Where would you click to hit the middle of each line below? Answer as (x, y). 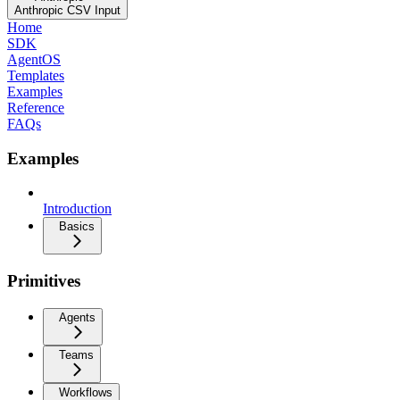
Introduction (77, 209)
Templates (36, 75)
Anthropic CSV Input (67, 10)
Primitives (44, 280)
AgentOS (34, 59)
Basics (77, 227)
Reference (36, 107)
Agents (77, 317)
